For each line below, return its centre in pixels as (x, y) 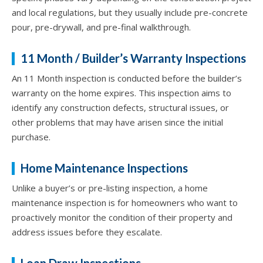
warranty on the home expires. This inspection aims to (122, 92)
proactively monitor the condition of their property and (122, 217)
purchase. (31, 136)
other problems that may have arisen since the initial (117, 122)
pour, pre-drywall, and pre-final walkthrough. (101, 27)
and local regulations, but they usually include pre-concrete (130, 12)
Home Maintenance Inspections (104, 168)
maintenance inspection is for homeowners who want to (125, 202)
